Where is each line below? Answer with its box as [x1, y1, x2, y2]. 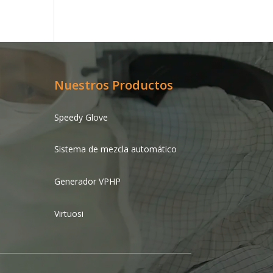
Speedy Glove [54, 111, 108, 123]
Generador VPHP [54, 175, 121, 188]
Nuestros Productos [54, 77, 174, 94]
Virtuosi [54, 207, 84, 219]
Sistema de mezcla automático [54, 143, 180, 155]
